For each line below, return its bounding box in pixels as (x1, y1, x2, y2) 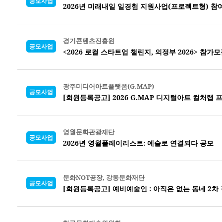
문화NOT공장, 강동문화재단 (63, 172, 145, 182)
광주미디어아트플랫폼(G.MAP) (63, 81, 154, 91)
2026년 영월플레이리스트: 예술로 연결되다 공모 (63, 138, 214, 148)
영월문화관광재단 (63, 127, 114, 136)
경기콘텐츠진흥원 (63, 36, 114, 45)
